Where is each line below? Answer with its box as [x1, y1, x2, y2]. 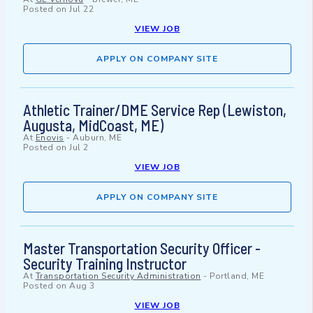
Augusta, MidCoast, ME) [23, 116, 163, 135]
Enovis [35, 132, 64, 144]
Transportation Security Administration [35, 270, 201, 282]
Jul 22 [69, 3, 94, 15]
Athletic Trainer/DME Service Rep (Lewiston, [23, 101, 286, 119]
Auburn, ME [73, 132, 122, 144]
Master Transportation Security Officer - [23, 239, 261, 258]
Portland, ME [210, 270, 264, 282]
